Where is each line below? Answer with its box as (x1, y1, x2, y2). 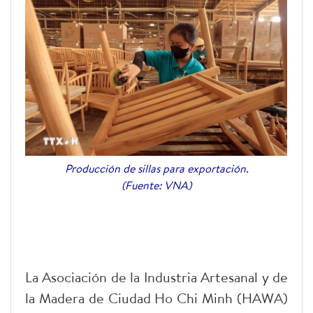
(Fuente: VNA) (122, 177, 191, 193)
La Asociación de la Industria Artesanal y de (25, 268, 288, 286)
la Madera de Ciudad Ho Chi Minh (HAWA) (25, 289, 288, 307)
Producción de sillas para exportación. (64, 161, 249, 176)
